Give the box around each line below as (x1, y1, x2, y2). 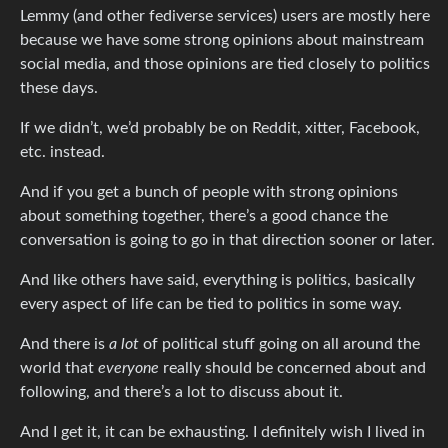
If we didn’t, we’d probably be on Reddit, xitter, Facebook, (20, 119, 420, 136)
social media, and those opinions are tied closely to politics (20, 55, 430, 72)
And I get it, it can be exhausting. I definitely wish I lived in (20, 423, 425, 440)
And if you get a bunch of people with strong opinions (20, 183, 398, 200)
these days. (20, 79, 98, 96)
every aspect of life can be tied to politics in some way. (20, 295, 402, 312)
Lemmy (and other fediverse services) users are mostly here (20, 7, 430, 24)
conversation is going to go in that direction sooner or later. (20, 231, 435, 248)
